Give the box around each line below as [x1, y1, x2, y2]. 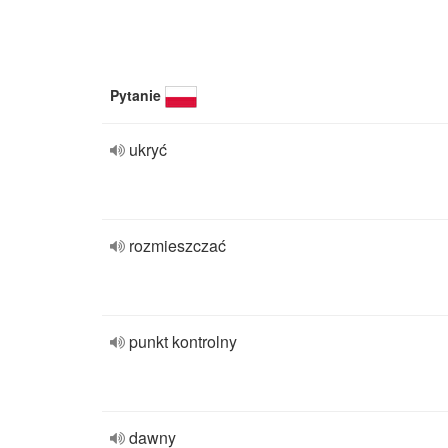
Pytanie [110, 85, 161, 105]
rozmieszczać [129, 234, 226, 257]
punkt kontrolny [129, 330, 237, 353]
